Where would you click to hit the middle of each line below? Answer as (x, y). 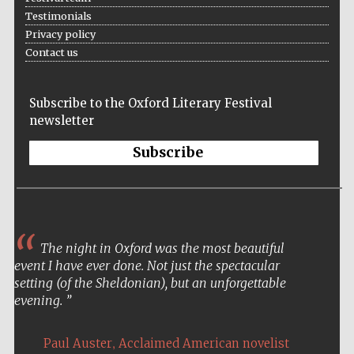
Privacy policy (60, 34)
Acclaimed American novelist (203, 344)
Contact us (51, 53)
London (299, 23)
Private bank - (299, 16)
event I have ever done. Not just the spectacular (147, 266)
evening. (40, 301)
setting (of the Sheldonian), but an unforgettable (150, 283)
